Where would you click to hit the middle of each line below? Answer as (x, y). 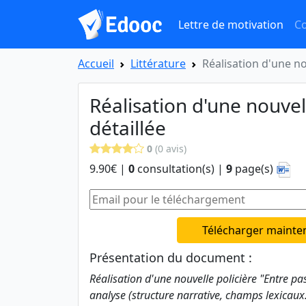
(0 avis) (169, 149)
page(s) (254, 169)
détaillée (128, 128)
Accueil (96, 64)
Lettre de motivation (231, 24)
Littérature (158, 64)
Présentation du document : (171, 258)
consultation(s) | (180, 169)
